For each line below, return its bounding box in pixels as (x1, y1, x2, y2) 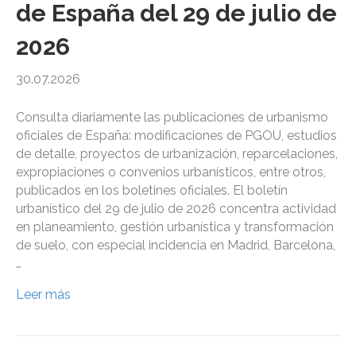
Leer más (16, 287, 71, 303)
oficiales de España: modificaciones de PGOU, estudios (16, 128, 337, 144)
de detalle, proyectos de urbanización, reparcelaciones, (16, 146, 338, 162)
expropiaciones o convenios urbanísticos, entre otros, (16, 164, 326, 180)
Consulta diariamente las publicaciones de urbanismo (16, 110, 328, 126)
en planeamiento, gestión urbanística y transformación (16, 219, 334, 235)
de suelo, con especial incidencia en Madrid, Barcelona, (16, 238, 335, 253)
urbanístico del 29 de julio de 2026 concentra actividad (16, 201, 336, 217)
